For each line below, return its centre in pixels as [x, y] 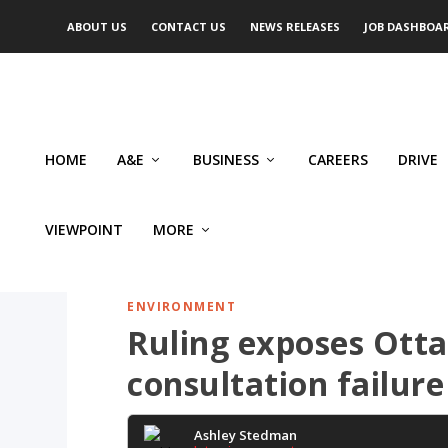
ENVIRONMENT [182, 306]
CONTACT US [189, 26]
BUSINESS [226, 160]
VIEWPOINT [84, 230]
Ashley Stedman [246, 435]
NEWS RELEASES [295, 26]
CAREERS [338, 160]
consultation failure [286, 383]
